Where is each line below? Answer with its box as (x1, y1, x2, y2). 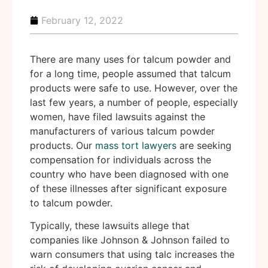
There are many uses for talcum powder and (30, 53, 231, 65)
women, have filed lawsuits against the (30, 111, 205, 123)
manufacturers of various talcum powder (30, 125, 215, 137)
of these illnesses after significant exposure (30, 182, 227, 194)
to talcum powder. (30, 197, 112, 209)
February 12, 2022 (41, 14, 123, 26)
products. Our (30, 139, 95, 151)
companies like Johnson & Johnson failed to (30, 234, 230, 246)
